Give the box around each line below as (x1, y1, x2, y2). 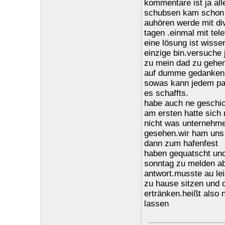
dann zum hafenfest (144, 139, 218, 148)
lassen (144, 199, 169, 208)
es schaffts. (144, 88, 188, 98)
